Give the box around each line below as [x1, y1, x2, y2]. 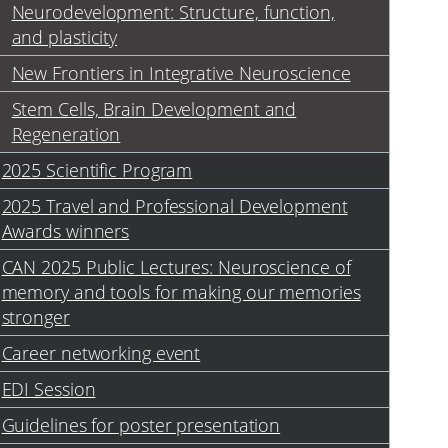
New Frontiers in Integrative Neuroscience [11, 61, 351, 86]
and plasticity [11, 25, 118, 50]
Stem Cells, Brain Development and [11, 97, 297, 122]
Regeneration [11, 122, 121, 147]
